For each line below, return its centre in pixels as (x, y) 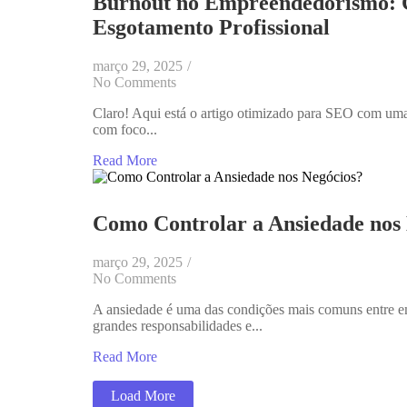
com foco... (125, 129)
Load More (143, 396)
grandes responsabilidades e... (178, 326)
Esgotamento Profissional (211, 27)
